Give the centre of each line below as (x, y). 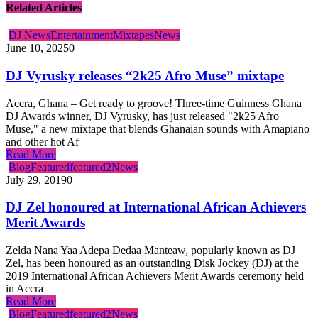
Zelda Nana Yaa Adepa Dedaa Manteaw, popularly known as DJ (150, 251)
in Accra (24, 289)
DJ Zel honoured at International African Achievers (156, 207)
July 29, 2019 (36, 180)
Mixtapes (133, 35)
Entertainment (82, 35)
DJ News (29, 35)
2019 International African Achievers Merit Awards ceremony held (155, 276)
